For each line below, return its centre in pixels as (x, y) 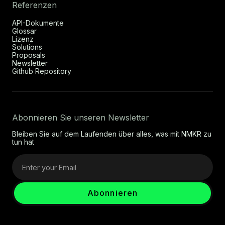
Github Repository (42, 71)
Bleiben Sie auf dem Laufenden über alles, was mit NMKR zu (112, 134)
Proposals (29, 55)
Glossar (24, 31)
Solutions (27, 47)
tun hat (23, 142)
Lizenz (23, 39)
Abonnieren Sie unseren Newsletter (81, 118)
